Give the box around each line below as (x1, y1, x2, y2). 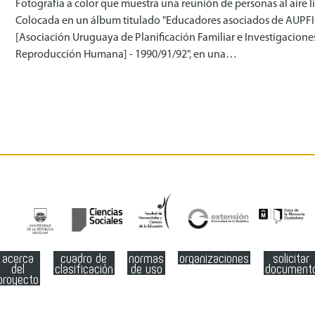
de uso (130, 259, 162, 276)
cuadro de (60, 249, 108, 266)
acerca (2, 249, 34, 266)
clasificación (54, 259, 113, 276)
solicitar (273, 249, 310, 266)
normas (129, 249, 164, 266)
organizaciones (179, 249, 250, 266)
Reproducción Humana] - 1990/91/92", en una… (15, 49, 237, 60)
